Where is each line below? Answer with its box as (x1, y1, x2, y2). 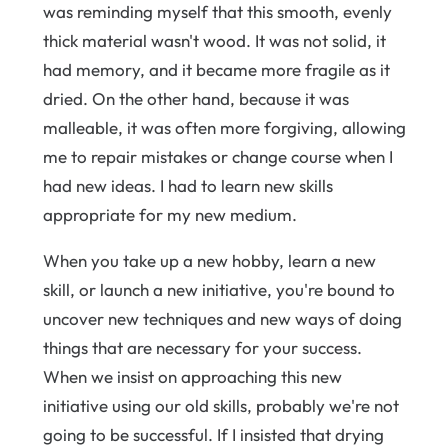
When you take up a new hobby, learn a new (42, 250, 376, 271)
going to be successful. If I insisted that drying (42, 424, 384, 445)
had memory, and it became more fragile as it (42, 59, 390, 80)
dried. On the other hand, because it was (42, 88, 349, 109)
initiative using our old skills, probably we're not (42, 395, 399, 416)
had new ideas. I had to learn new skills (42, 175, 333, 196)
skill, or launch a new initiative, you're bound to (42, 279, 395, 300)
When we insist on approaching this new (42, 366, 342, 387)
